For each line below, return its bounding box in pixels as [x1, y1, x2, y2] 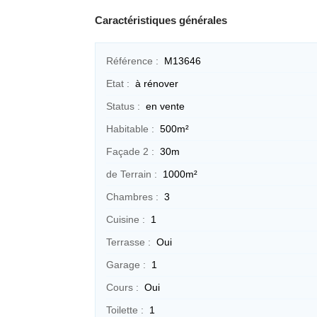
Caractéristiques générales [95, 13, 227, 26]
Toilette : [106, 304, 144, 316]
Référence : [106, 54, 158, 67]
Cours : [106, 281, 139, 293]
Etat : [106, 77, 129, 89]
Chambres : [106, 190, 158, 202]
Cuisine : [106, 213, 145, 225]
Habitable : [106, 122, 154, 134]
